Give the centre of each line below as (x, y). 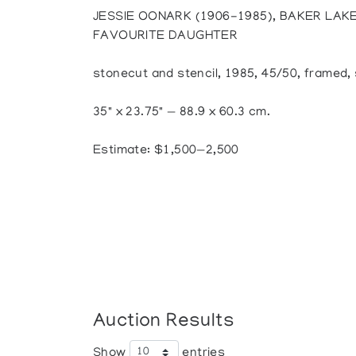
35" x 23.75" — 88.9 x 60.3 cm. (182, 113)
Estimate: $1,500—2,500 (166, 151)
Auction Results (164, 322)
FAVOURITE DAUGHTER (166, 37)
